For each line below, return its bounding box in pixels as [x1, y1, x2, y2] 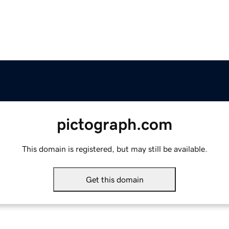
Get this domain [85, 175, 144, 184]
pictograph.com [57, 116, 172, 133]
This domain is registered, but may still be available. [21, 145, 208, 153]
